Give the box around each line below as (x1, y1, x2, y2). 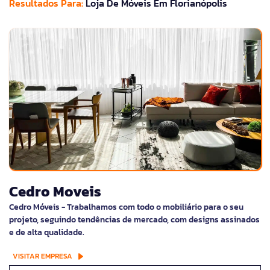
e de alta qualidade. (9, 226, 84, 239)
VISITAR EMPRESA (13, 251, 72, 262)
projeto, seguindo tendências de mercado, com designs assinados (9, 213, 260, 227)
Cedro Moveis (9, 181, 101, 202)
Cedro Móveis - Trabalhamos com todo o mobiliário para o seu (9, 201, 243, 214)
